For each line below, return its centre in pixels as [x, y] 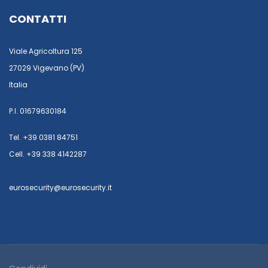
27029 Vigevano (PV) [47, 68]
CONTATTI [38, 19]
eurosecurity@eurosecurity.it [60, 188]
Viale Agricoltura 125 [46, 51]
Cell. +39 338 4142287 [48, 154]
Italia [18, 85]
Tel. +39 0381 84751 [43, 138]
